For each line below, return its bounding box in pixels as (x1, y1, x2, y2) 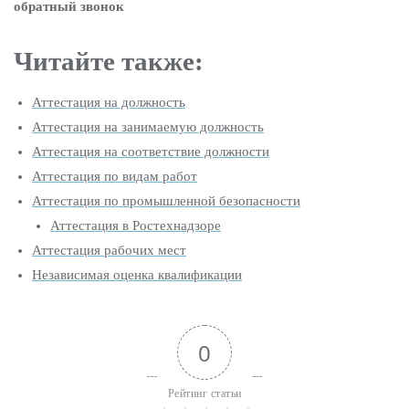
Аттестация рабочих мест (32, 243, 186, 257)
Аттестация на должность (32, 95, 185, 110)
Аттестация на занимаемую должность (32, 120, 264, 134)
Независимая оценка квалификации (32, 267, 242, 282)
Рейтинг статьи (167, 387, 242, 400)
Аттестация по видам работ (32, 169, 197, 184)
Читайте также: (14, 47, 204, 76)
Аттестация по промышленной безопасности (32, 194, 300, 208)
